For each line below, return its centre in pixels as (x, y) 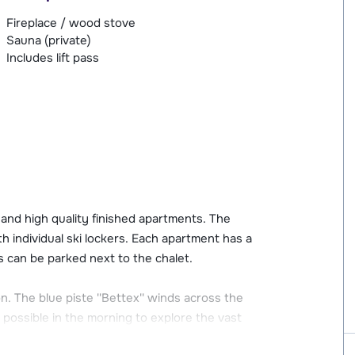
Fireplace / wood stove (71, 23)
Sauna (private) (48, 40)
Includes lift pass (52, 57)
